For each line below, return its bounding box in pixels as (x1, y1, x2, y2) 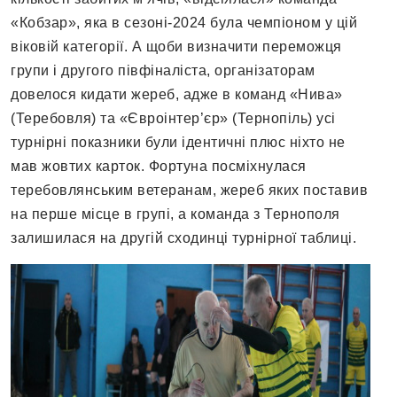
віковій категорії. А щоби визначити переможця (11, 39, 342, 55)
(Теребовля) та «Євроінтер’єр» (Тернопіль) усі (11, 111, 336, 127)
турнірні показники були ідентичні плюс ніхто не (11, 135, 346, 151)
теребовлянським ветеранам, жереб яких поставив (11, 183, 368, 198)
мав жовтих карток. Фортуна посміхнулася (11, 159, 307, 175)
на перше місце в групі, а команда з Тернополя (11, 206, 340, 222)
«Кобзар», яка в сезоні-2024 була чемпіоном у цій (11, 15, 357, 31)
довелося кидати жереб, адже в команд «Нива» (11, 87, 343, 103)
